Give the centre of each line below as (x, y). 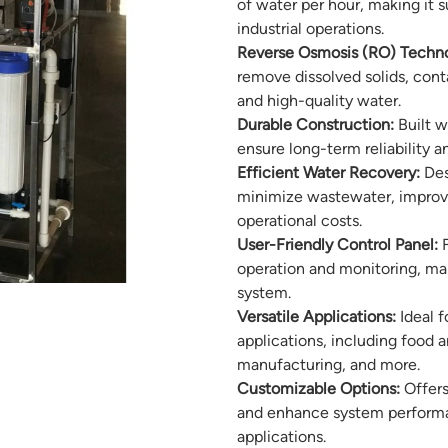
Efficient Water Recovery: (328, 173)
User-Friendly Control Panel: (337, 245)
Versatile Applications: (316, 317)
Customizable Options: (318, 389)
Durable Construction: (315, 125)
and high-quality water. (318, 101)
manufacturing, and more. (328, 365)
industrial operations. (310, 29)
